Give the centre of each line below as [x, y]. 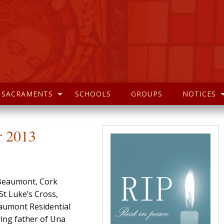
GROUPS [147, 94]
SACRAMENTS [27, 94]
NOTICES [199, 94]
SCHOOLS [93, 94]
